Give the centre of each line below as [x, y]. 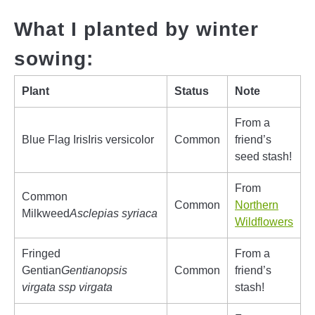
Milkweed [46, 213]
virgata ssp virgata [67, 287]
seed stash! [263, 156]
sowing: [57, 58]
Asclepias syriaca [114, 213]
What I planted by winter [136, 29]
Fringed [41, 253]
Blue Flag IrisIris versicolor [88, 139]
